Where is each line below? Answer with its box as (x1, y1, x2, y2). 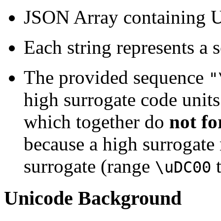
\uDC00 (155, 158, 211, 177)
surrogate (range (24, 155, 155, 177)
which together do (24, 111, 169, 133)
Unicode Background (4, 186, 182, 209)
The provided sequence (24, 67, 209, 88)
